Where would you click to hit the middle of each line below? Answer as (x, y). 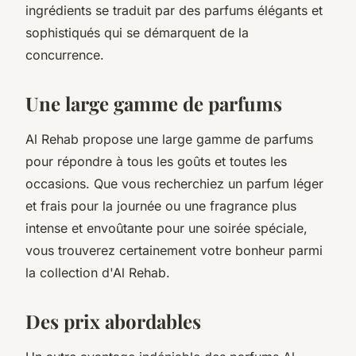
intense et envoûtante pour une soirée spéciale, (166, 228)
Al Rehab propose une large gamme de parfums (169, 139)
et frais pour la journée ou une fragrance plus (161, 205)
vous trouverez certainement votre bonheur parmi (174, 250)
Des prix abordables (113, 321)
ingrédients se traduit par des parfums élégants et (174, 10)
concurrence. (65, 54)
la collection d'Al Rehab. (100, 272)
